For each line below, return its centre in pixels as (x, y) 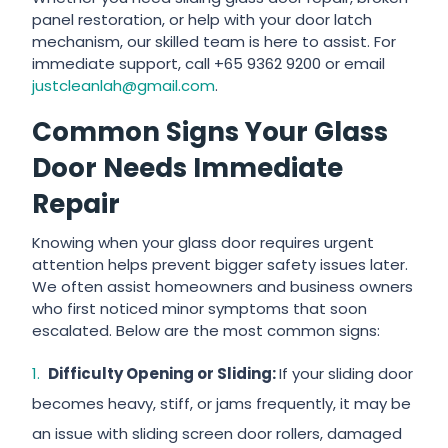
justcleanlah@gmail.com (124, 85)
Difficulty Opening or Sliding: (161, 373)
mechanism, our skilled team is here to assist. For (214, 41)
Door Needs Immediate (188, 168)
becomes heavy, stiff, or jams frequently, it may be (222, 403)
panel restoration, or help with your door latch (202, 19)
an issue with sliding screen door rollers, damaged (217, 433)
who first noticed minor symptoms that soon (200, 308)
